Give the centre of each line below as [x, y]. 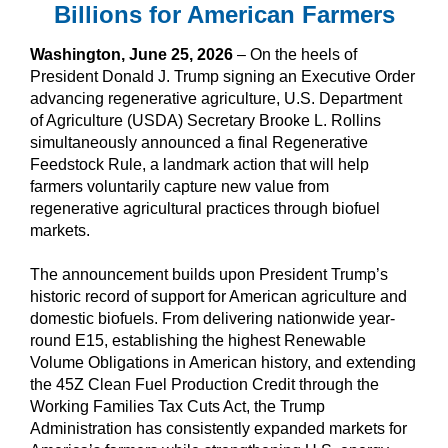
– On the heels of [295, 54]
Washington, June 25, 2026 [131, 54]
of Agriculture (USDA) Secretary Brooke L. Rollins [205, 120]
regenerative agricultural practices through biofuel [205, 208]
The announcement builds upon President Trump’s [209, 274]
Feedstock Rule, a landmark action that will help [199, 164]
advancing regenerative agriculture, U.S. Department [216, 98]
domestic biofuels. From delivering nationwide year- [212, 318]
